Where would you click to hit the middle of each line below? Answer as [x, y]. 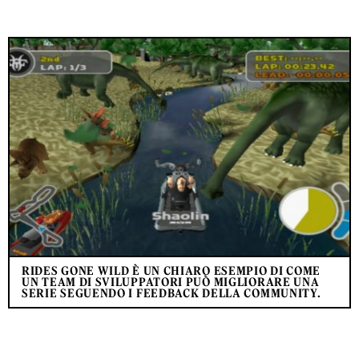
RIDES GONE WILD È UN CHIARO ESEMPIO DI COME [171, 270]
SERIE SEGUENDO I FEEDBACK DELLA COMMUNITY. [171, 293]
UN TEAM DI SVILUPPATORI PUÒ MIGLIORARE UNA [171, 282]
